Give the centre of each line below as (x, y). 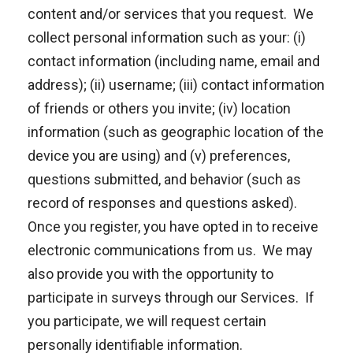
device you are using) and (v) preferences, (159, 156)
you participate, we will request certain (147, 321)
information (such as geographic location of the (176, 132)
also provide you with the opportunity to (150, 274)
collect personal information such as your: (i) (167, 37)
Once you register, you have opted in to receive (173, 227)
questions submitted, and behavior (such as (164, 179)
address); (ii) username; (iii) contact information (176, 85)
